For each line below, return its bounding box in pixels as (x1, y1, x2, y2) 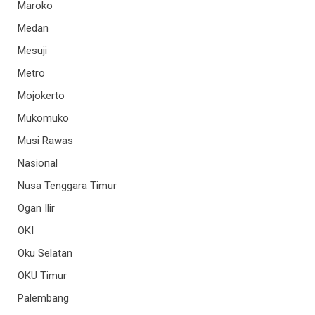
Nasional (18, 157, 58, 170)
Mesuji (18, 44, 47, 58)
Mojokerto (18, 89, 65, 103)
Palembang (18, 292, 69, 305)
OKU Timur (18, 269, 67, 283)
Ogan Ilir (18, 202, 55, 215)
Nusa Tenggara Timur (18, 179, 117, 193)
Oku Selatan (18, 247, 72, 260)
